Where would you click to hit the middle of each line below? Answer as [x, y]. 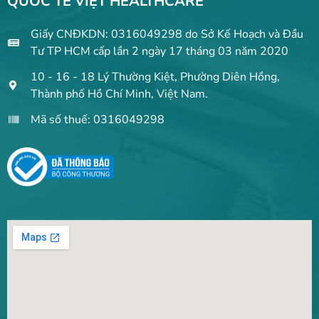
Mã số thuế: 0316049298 [97, 120]
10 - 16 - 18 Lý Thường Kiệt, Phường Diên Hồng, [155, 77]
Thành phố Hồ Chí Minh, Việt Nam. [119, 94]
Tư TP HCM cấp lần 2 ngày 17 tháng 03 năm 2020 [159, 52]
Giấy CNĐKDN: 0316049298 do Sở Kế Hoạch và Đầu [167, 35]
